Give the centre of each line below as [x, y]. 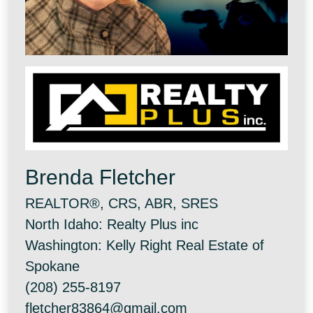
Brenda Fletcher [100, 177]
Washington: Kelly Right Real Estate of [145, 246]
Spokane [52, 267]
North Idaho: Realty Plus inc [112, 225]
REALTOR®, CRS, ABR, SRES [122, 204]
